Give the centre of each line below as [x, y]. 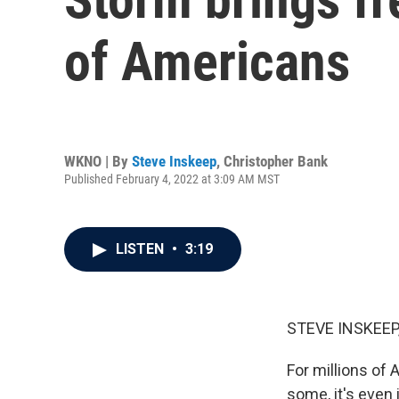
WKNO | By [98, 161]
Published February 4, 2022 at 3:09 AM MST [172, 179]
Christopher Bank [276, 161]
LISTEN [142, 249]
